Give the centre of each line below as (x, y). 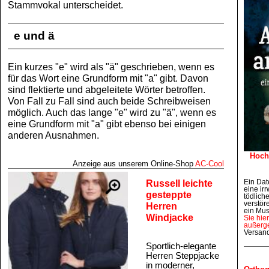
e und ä (34, 36)
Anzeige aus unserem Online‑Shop (134, 164)
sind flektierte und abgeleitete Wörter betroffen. (107, 89)
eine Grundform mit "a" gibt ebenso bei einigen (107, 124)
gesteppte (169, 195)
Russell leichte (179, 183)
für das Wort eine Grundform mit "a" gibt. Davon (108, 78)
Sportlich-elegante (181, 246)
